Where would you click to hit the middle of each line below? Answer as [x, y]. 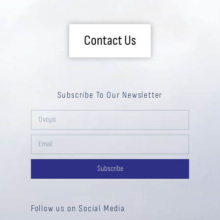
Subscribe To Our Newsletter [110, 95]
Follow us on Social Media [78, 209]
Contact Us [110, 41]
